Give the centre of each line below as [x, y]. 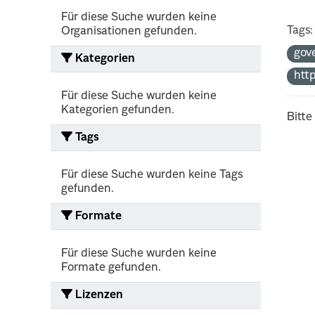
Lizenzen [98, 295]
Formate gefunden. [111, 268]
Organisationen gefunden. [129, 31]
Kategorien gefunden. [118, 110]
